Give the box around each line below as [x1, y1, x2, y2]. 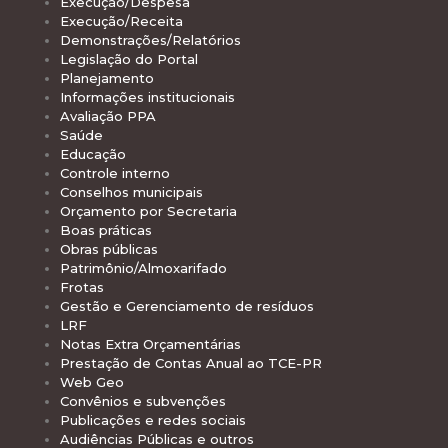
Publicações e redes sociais [60, 412, 246, 429]
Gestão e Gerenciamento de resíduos [60, 298, 314, 315]
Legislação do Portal [60, 51, 198, 68]
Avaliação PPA [60, 108, 156, 125]
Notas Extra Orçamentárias [60, 336, 241, 353]
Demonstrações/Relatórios [60, 32, 241, 49]
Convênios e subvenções [60, 393, 226, 410]
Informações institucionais [60, 89, 235, 106]
